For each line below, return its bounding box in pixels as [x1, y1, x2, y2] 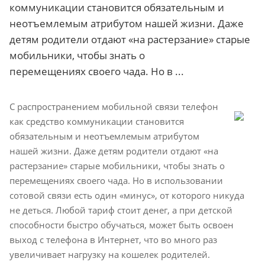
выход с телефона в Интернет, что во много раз [9, 234, 217, 245]
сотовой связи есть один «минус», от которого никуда [9, 189, 244, 201]
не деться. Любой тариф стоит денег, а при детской [9, 204, 232, 216]
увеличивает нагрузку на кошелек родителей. [9, 248, 210, 260]
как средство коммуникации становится [9, 115, 184, 127]
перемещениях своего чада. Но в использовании [9, 174, 223, 186]
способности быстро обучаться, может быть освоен [9, 219, 234, 231]
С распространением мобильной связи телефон [9, 101, 218, 112]
